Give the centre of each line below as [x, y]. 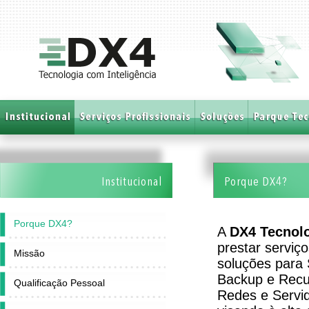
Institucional [132, 182]
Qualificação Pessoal [59, 283]
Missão [29, 253]
